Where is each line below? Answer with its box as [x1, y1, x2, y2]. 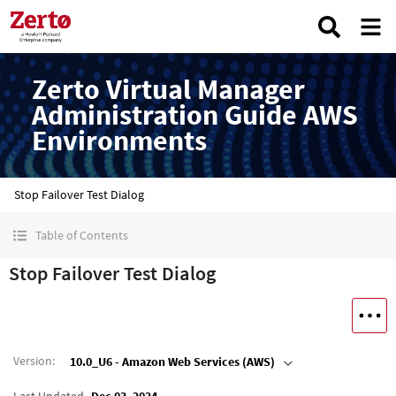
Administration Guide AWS [32, 97, 358, 133]
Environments [32, 123, 207, 158]
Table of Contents [35, 227, 128, 243]
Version [13, 352, 52, 369]
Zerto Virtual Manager [32, 72, 305, 107]
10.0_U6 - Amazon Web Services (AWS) [70, 354, 275, 370]
